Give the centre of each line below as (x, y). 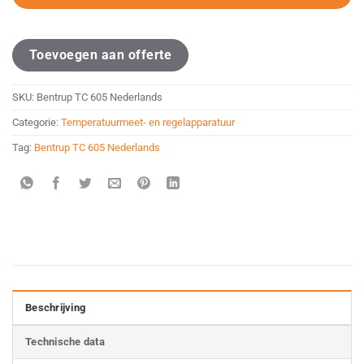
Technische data (65, 341)
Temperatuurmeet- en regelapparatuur (148, 123)
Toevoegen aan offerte (101, 55)
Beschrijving (56, 307)
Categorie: (37, 123)
